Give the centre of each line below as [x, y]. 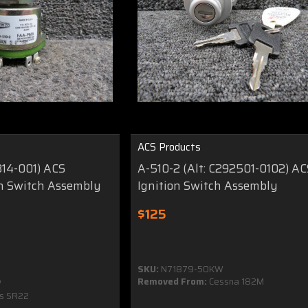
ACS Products [169, 147]
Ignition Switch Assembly [208, 185]
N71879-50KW [191, 269]
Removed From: [173, 281]
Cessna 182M [236, 281]
